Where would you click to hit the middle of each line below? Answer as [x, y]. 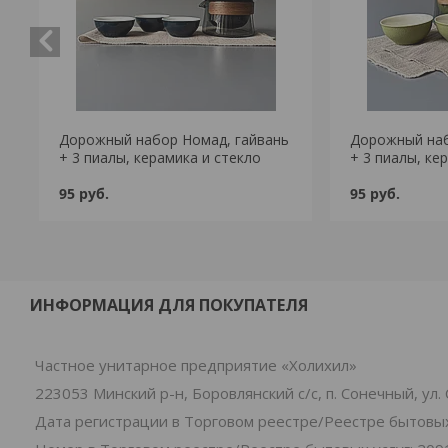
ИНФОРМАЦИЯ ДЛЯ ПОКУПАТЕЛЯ [169, 305]
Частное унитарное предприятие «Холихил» [196, 365]
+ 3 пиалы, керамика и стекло [159, 157]
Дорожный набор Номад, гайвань [173, 139]
